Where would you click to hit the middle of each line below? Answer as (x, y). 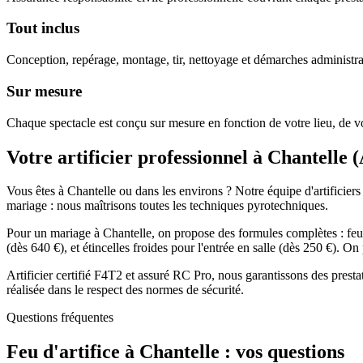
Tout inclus (43, 28)
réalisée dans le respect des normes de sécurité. (125, 290)
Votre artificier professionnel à (135, 157)
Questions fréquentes (60, 318)
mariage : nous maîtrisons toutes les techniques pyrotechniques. (167, 206)
